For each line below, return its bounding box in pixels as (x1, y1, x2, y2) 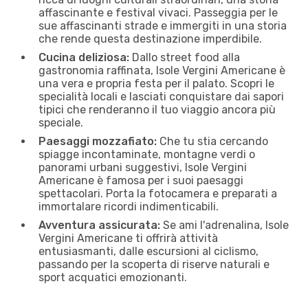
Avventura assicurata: (38, 218, 160, 232)
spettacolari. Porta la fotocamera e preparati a (38, 186, 277, 200)
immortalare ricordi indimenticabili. (38, 199, 219, 213)
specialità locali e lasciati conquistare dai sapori (38, 89, 284, 103)
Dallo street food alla (129, 50, 240, 64)
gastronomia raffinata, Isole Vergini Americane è (38, 63, 285, 77)
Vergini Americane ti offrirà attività (38, 231, 218, 245)
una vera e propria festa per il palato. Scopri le (38, 76, 274, 90)
